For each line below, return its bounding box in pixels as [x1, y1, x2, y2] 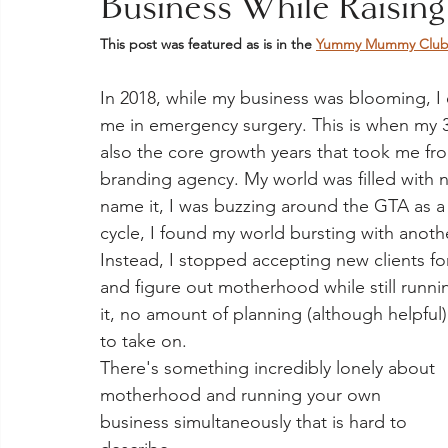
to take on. [100, 330, 192, 352]
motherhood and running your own [100, 384, 386, 406]
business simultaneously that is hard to [100, 411, 412, 433]
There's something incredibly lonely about [100, 357, 440, 379]
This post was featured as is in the [100, 35, 316, 53]
